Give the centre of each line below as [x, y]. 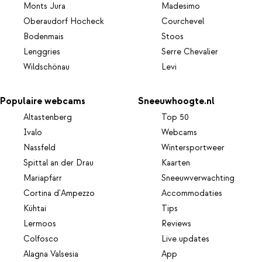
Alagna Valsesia [51, 254]
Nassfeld [39, 148]
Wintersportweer [193, 148]
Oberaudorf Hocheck [64, 22]
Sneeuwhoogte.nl [177, 101]
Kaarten [176, 163]
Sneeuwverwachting [198, 178]
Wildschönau [46, 68]
